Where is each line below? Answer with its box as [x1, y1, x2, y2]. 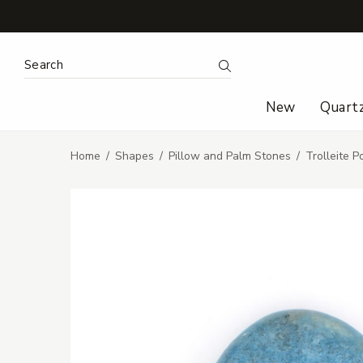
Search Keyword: [23, 53, 118, 71]
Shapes [115, 148, 154, 164]
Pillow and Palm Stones [169, 148, 291, 164]
